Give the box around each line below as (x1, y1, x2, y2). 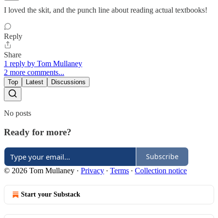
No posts (4, 109, 31, 118)
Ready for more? (4, 127, 72, 137)
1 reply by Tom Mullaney (4, 59, 82, 68)
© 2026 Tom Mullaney (4, 166, 74, 175)
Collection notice (135, 166, 187, 175)
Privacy (81, 166, 104, 175)
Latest (26, 78, 43, 86)
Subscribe (146, 152, 179, 162)
